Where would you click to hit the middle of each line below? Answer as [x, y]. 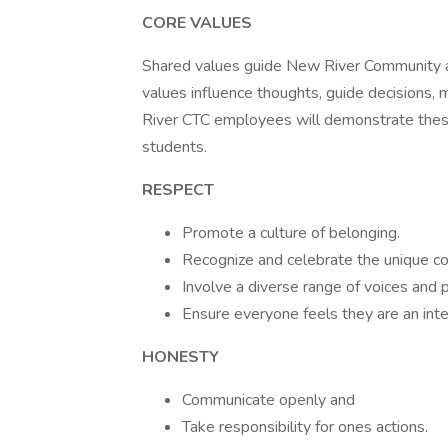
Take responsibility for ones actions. [305, 427]
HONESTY [180, 357]
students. [174, 147]
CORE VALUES [197, 23]
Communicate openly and [268, 400]
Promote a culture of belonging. [291, 233]
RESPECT [178, 190]
